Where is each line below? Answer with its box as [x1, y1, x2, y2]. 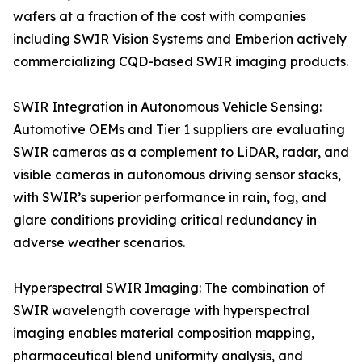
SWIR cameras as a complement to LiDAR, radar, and [13, 144, 349, 161]
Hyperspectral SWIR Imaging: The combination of [13, 280, 325, 297]
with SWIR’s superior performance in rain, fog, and [13, 189, 326, 206]
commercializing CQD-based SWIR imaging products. [13, 53, 348, 70]
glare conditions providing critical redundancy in [13, 212, 317, 229]
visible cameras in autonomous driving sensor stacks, [13, 166, 341, 183]
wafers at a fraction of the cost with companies [13, 8, 306, 25]
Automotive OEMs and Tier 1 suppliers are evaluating [13, 121, 345, 138]
